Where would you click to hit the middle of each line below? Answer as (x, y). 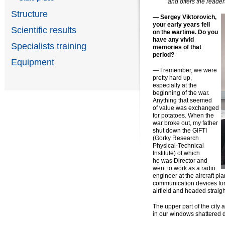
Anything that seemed (183, 100)
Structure (30, 14)
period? (164, 54)
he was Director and (180, 160)
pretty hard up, (173, 78)
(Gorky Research (176, 138)
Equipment (33, 62)
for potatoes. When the (184, 115)
